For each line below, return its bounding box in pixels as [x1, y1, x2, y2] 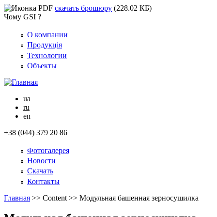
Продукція [27, 41, 62, 49]
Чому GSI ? [4, 13, 41, 21]
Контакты [27, 177, 60, 186]
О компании [27, 31, 68, 39]
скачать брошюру [55, 4, 112, 12]
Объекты [27, 61, 57, 70]
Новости [27, 156, 56, 165]
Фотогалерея [27, 146, 69, 155]
